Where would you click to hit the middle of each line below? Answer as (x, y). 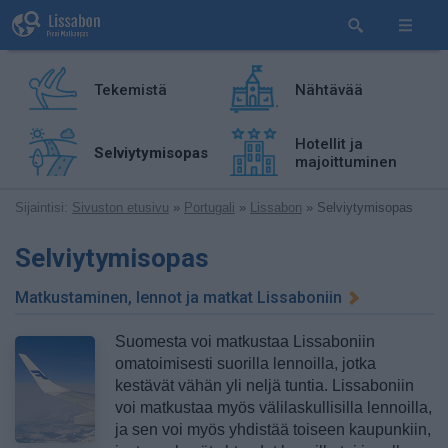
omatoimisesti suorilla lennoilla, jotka (245, 363)
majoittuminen (346, 162)
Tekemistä (130, 90)
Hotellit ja (329, 144)
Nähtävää (329, 90)
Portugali (209, 207)
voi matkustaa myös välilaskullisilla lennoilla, (273, 407)
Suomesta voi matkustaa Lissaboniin (245, 341)
